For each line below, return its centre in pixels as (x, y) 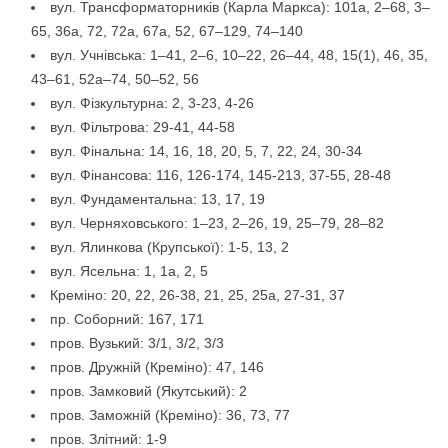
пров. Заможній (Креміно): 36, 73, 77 (170, 415)
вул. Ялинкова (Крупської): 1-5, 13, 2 (169, 247)
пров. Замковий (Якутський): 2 (148, 391)
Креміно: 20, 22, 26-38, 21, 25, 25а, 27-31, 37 (197, 295)
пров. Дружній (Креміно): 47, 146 (157, 367)
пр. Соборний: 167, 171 (127, 319)
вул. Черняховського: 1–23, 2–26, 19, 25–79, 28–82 (217, 223)
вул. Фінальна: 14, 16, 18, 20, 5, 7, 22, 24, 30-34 (206, 151)
